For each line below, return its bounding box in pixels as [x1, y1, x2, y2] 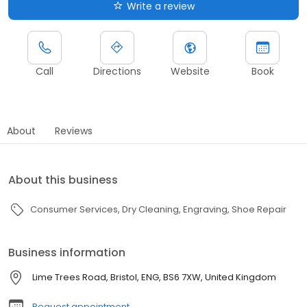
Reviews [55, 123, 93, 138]
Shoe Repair [232, 202, 286, 216]
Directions [93, 64, 141, 78]
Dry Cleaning [122, 202, 179, 216]
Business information [8, 244, 125, 260]
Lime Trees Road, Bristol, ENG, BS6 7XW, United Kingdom [32, 270, 276, 284]
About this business [8, 171, 118, 188]
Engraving [183, 202, 228, 216]
